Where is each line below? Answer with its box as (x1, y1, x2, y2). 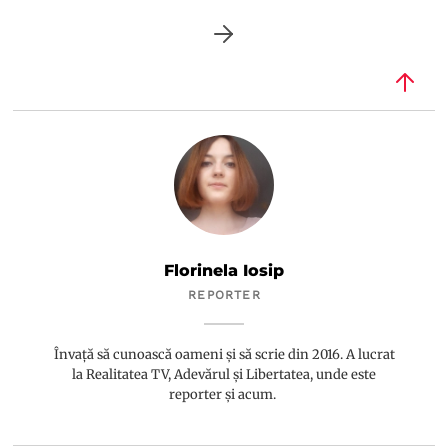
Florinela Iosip (164, 260, 285, 280)
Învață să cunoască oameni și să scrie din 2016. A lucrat (53, 345, 395, 363)
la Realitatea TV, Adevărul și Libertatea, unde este (72, 365, 377, 383)
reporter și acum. (169, 385, 280, 403)
